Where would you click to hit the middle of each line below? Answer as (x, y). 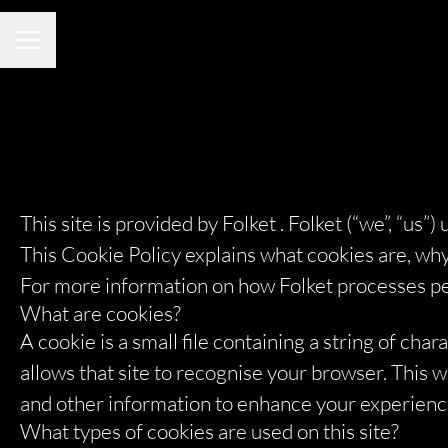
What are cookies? (100, 313)
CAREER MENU (68, 49)
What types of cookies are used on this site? (209, 431)
